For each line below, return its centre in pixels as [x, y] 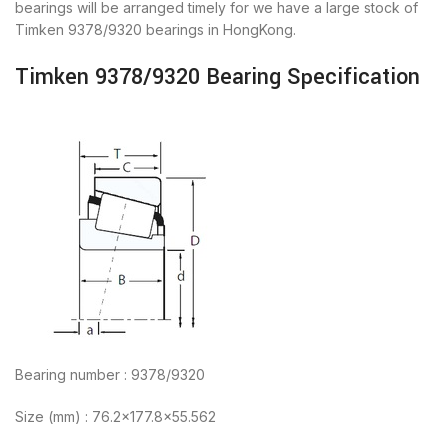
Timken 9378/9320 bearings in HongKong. [155, 29]
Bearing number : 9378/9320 [110, 374]
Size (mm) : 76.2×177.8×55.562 [115, 416]
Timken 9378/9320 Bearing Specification [217, 76]
